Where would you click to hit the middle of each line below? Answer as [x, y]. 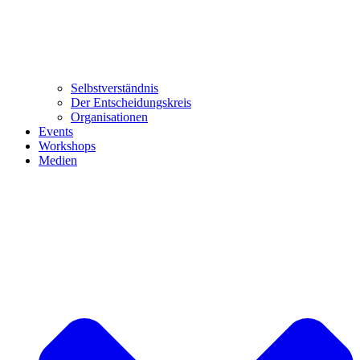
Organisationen [109, 117]
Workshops [67, 145]
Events [56, 131]
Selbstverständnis [115, 88]
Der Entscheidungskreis [131, 102]
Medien [58, 160]
